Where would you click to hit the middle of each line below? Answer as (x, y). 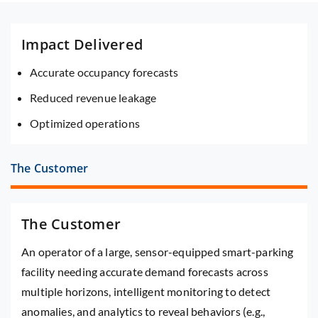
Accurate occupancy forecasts (104, 72)
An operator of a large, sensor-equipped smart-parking (158, 252)
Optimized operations (85, 124)
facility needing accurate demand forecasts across (145, 272)
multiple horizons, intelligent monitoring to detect (146, 292)
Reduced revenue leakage (93, 98)
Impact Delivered (82, 45)
